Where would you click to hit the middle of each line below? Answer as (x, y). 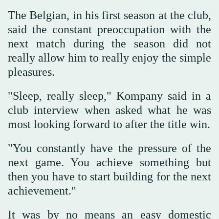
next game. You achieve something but (109, 163)
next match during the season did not (109, 44)
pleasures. (31, 72)
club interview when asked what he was (109, 110)
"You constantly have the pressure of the (109, 148)
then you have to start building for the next (109, 177)
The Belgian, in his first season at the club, (109, 15)
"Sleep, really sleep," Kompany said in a (109, 96)
